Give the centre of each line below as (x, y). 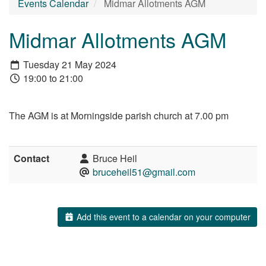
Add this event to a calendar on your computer (162, 216)
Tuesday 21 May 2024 (69, 64)
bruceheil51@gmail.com (144, 172)
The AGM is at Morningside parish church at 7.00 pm (119, 115)
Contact (31, 158)
